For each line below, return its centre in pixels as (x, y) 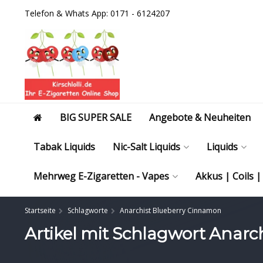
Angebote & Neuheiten (200, 117)
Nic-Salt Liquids (146, 147)
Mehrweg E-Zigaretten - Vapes (101, 176)
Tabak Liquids (64, 147)
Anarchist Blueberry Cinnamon (171, 210)
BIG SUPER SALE (96, 117)
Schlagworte (88, 210)
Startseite (40, 210)
